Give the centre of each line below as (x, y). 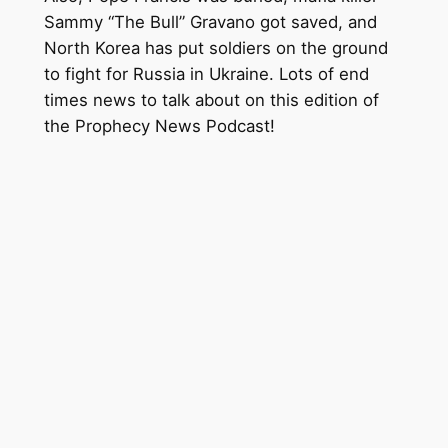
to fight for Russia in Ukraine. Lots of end (206, 73)
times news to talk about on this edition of (211, 99)
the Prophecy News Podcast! (159, 125)
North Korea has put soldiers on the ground (215, 47)
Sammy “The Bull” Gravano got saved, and (210, 21)
